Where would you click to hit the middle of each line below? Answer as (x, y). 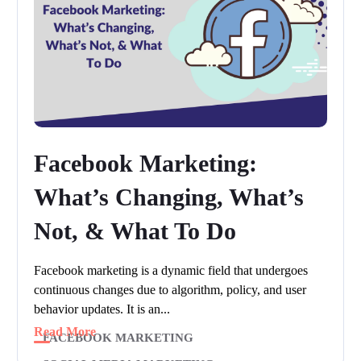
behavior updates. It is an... (102, 309)
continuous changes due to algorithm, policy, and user (170, 290)
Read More (65, 332)
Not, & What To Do (135, 231)
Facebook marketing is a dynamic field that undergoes (171, 271)
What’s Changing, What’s (169, 197)
